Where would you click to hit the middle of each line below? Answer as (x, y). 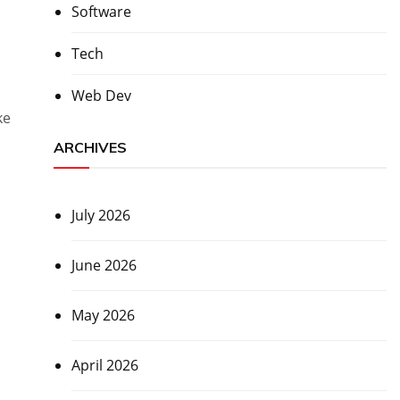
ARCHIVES (90, 148)
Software (101, 12)
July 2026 (100, 216)
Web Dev (101, 96)
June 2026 (104, 266)
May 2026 (103, 316)
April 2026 (104, 366)
